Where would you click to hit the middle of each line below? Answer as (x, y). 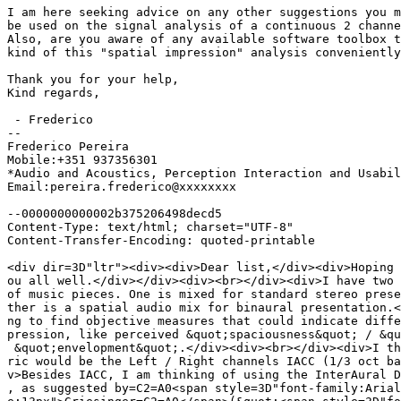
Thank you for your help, (93, 80)
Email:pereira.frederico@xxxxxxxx (122, 187)
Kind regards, (54, 93)
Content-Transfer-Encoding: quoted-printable (161, 241)
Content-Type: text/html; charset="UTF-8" (150, 227)
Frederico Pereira (68, 147)
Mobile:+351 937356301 (82, 160)
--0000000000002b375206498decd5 (115, 214)
